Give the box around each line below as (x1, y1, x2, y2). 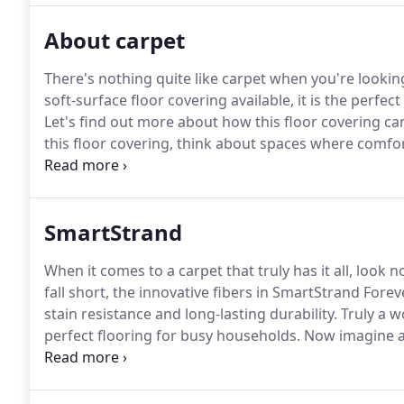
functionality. (44, 177, 133, 197)
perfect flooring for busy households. (44, 326, 300, 345)
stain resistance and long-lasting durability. (44, 304, 337, 324)
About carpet (44, 25, 185, 55)
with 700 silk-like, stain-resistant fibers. (44, 369, 308, 389)
